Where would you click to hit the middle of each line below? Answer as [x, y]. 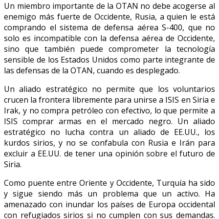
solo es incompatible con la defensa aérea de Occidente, [109, 38]
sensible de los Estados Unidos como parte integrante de [109, 59]
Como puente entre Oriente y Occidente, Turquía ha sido [109, 183]
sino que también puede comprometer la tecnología [109, 49]
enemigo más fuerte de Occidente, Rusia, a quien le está [109, 16]
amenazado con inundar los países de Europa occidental [109, 204]
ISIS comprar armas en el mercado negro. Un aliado [109, 121]
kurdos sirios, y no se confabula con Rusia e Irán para [109, 142]
